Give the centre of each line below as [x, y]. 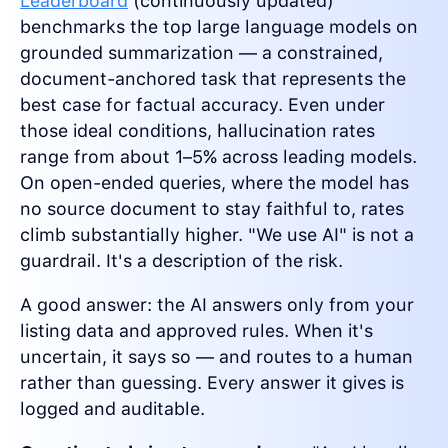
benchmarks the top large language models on [219, 27]
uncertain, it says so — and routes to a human [216, 357]
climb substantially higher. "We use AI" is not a [217, 235]
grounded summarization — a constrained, [201, 53]
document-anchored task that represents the [213, 79]
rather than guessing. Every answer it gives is [212, 383]
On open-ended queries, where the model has [214, 183]
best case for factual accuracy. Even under [202, 105]
